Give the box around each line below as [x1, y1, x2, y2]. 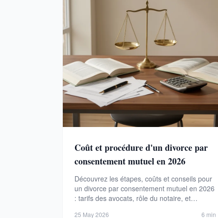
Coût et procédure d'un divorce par [74, 141, 208, 154]
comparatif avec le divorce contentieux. [74, 203, 195, 213]
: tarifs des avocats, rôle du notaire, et [74, 193, 191, 203]
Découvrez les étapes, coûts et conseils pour [74, 174, 212, 184]
